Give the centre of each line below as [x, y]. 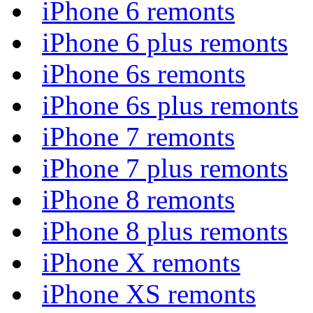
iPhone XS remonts [149, 294]
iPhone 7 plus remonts [165, 168]
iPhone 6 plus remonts [165, 42]
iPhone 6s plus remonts [170, 105]
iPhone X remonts [141, 262]
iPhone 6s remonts [144, 74]
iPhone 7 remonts [138, 137]
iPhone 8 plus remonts [165, 231]
